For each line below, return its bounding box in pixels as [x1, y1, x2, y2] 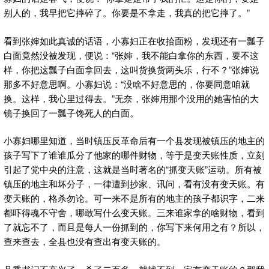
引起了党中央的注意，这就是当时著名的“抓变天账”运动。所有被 [4, 163, 262, 176]
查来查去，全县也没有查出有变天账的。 [4, 235, 166, 248]
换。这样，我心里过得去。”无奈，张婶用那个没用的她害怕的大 [4, 91, 259, 104]
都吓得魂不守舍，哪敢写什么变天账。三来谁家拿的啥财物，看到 [4, 206, 265, 219]
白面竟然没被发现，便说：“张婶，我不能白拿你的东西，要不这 [4, 48, 259, 61]
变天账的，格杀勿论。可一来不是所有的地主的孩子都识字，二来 [4, 192, 265, 205]
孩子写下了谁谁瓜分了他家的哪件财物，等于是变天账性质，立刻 [4, 148, 265, 162]
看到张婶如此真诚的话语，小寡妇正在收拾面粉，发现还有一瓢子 [4, 34, 265, 47]
